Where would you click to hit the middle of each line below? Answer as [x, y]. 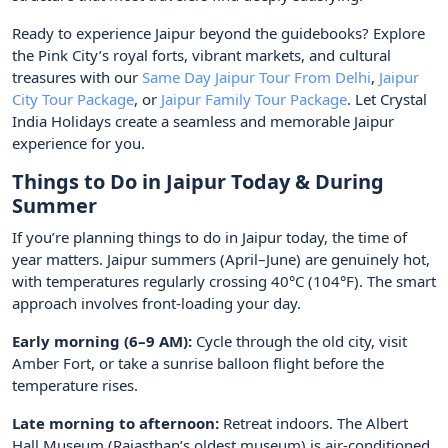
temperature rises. [75, 385]
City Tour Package [73, 99]
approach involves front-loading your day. [156, 303]
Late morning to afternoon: [115, 423]
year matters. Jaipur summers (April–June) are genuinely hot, [221, 259]
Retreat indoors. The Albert [313, 423]
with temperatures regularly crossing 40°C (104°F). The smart [224, 281]
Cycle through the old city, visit [299, 341]
